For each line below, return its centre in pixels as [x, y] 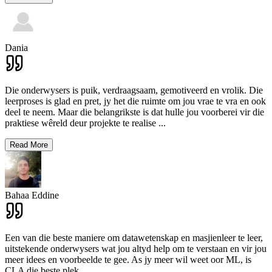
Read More [29, 145]
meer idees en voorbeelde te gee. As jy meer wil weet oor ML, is [128, 260]
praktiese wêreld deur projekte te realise [80, 123]
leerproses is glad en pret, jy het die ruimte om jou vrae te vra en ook [135, 101]
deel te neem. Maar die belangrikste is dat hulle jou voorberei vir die [134, 112]
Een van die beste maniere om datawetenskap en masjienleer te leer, [134, 238]
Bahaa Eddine [32, 195]
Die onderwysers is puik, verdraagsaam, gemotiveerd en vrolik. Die [134, 90]
